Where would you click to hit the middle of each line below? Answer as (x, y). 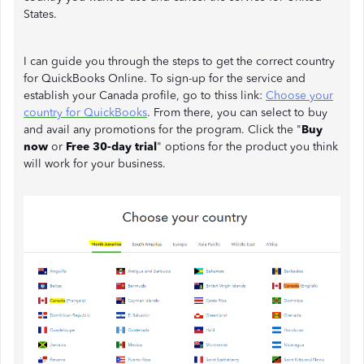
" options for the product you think (247, 147)
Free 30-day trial (110, 147)
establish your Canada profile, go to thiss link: (145, 95)
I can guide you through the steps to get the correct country (179, 61)
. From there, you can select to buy (237, 113)
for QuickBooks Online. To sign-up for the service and (165, 78)
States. (40, 14)
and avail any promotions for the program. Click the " (162, 130)
